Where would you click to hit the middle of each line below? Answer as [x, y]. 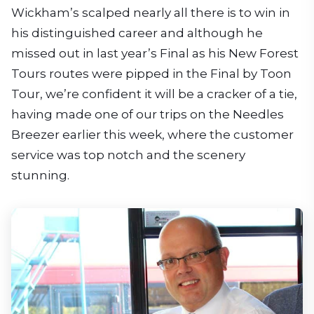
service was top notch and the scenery [128, 155]
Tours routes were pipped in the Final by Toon [151, 74]
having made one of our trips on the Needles [148, 114]
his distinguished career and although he [137, 33]
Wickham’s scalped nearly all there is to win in [151, 13]
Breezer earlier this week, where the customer [152, 135]
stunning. [40, 175]
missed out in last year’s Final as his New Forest [155, 53]
